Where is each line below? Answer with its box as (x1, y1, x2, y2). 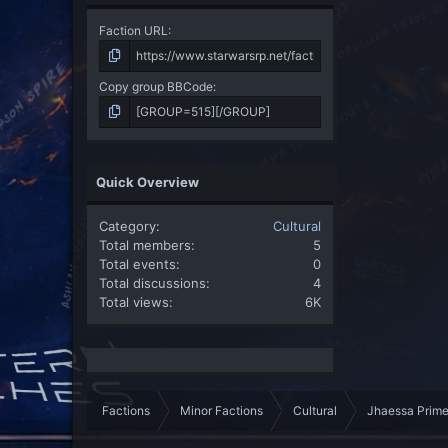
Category (99, 217, 156, 234)
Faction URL (99, 22, 168, 38)
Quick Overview (96, 173, 199, 190)
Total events (99, 255, 176, 272)
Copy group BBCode (99, 78, 213, 94)
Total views (99, 293, 169, 310)
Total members (99, 236, 191, 253)
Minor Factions (180, 402, 263, 418)
